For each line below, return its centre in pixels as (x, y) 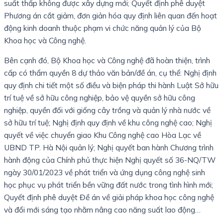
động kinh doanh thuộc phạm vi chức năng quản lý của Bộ (103, 28)
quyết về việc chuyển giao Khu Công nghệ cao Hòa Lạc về (103, 135)
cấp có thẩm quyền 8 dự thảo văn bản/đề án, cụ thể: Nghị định (110, 73)
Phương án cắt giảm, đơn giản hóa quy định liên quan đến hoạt (111, 15)
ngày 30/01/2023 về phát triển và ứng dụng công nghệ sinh (105, 172)
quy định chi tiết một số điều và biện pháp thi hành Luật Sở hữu (111, 85)
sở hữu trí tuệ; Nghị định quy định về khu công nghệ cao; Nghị (108, 123)
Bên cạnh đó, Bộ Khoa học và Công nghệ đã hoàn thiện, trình (107, 60)
